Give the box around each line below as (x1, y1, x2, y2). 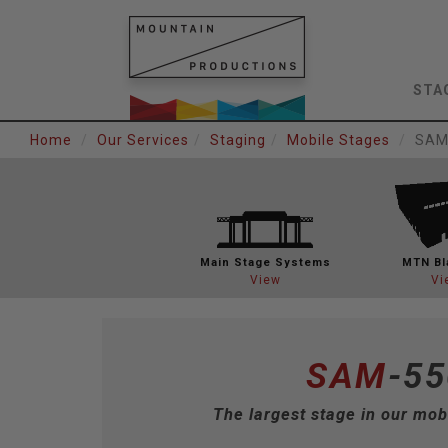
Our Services (97, 132, 189, 148)
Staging (210, 132, 266, 148)
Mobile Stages (287, 132, 390, 148)
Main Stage (199, 256, 271, 269)
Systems (270, 256, 331, 269)
